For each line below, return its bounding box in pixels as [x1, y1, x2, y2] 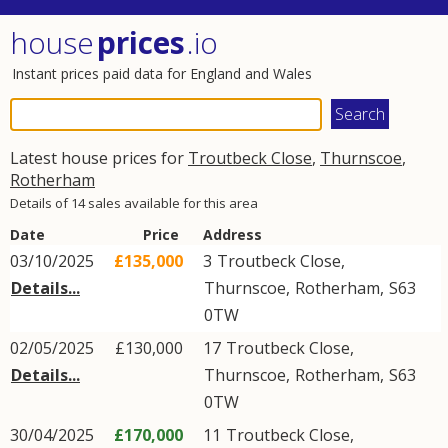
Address [203, 225, 262, 244]
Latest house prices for [10, 147, 188, 169]
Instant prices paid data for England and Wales [12, 64, 312, 83]
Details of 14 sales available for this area [10, 194, 258, 212]
